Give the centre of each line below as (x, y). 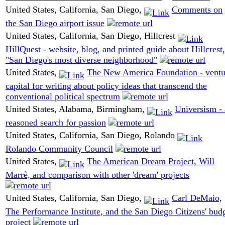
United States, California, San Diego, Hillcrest (92, 36)
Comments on (197, 10)
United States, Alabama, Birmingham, (76, 109)
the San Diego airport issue (55, 23)
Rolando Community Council (59, 148)
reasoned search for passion (56, 122)
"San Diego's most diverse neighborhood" (81, 60)
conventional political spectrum (63, 96)
